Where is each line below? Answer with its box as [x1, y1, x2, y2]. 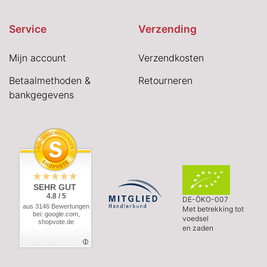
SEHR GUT [33, 182, 76, 193]
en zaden [182, 223, 213, 232]
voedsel [182, 213, 209, 223]
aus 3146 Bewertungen [23, 203, 89, 210]
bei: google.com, [32, 210, 80, 218]
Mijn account [9, 52, 66, 64]
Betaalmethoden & [9, 74, 91, 87]
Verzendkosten [138, 52, 204, 64]
